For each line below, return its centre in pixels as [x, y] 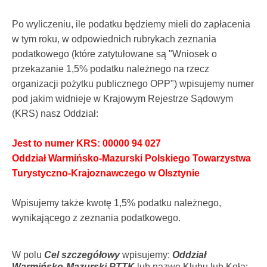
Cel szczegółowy [82, 255]
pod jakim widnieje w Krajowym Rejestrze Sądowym [122, 98]
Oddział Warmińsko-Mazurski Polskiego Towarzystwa [131, 158]
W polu [28, 255]
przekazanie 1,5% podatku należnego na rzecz [111, 69]
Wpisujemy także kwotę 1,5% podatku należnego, [117, 203]
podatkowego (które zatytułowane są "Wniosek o [114, 54]
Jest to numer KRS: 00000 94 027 [86, 143]
